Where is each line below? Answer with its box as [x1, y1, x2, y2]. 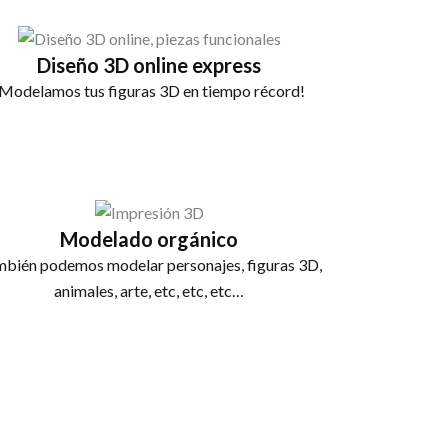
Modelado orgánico [60, 226, 239, 251]
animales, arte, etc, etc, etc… [54, 280, 245, 300]
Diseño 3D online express [37, 52, 262, 77]
